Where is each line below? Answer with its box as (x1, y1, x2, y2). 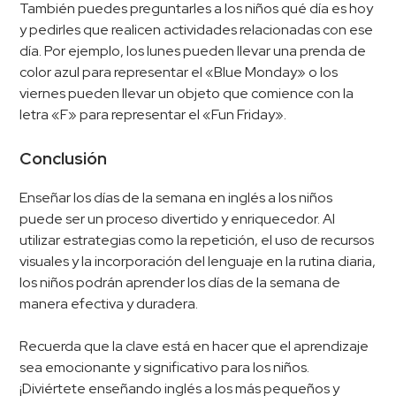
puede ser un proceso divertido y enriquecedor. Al (19, 209, 336, 229)
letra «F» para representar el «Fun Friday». (19, 104, 287, 124)
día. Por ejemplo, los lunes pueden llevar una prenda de (19, 41, 367, 60)
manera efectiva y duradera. (19, 294, 199, 314)
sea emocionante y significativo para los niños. (19, 358, 310, 377)
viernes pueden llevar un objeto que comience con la (19, 83, 354, 103)
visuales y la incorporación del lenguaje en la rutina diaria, (19, 252, 377, 271)
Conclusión (19, 147, 108, 170)
